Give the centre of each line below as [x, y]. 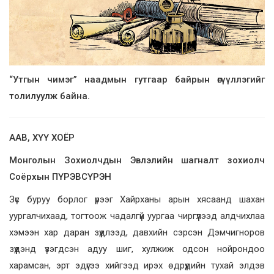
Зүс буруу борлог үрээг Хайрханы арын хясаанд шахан [137, 200]
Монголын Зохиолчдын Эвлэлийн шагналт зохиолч [137, 161]
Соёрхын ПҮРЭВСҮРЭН [60, 177]
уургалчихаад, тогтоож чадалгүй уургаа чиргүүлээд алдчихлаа [137, 216]
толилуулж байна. [51, 96]
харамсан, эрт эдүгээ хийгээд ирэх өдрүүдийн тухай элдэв [137, 266]
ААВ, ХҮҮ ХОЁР [42, 138]
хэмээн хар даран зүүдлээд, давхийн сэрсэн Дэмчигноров [137, 233]
